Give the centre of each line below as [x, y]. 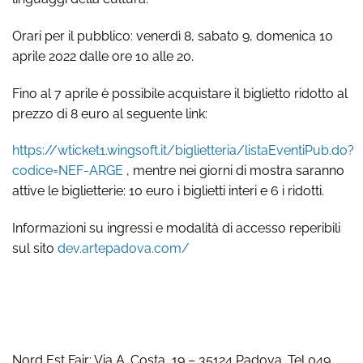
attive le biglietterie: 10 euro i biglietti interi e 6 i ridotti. [168, 191]
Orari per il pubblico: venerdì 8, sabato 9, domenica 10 [173, 36]
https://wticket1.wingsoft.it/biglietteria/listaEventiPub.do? [183, 151]
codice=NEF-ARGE [68, 171]
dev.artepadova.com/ [124, 249]
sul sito [35, 249]
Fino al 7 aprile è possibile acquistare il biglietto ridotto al [180, 93]
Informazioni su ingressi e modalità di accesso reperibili [176, 228]
